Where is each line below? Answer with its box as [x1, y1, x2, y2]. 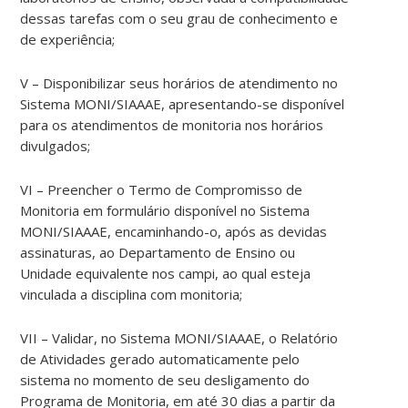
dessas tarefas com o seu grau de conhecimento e [20, 9, 339, 28]
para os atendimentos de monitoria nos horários [20, 116, 324, 135]
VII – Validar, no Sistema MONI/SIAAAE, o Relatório [20, 329, 339, 348]
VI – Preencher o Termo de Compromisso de [20, 180, 303, 199]
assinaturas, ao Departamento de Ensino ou [20, 243, 296, 262]
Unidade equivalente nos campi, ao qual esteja [20, 264, 311, 283]
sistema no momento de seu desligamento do [20, 371, 311, 390]
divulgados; [20, 137, 91, 156]
